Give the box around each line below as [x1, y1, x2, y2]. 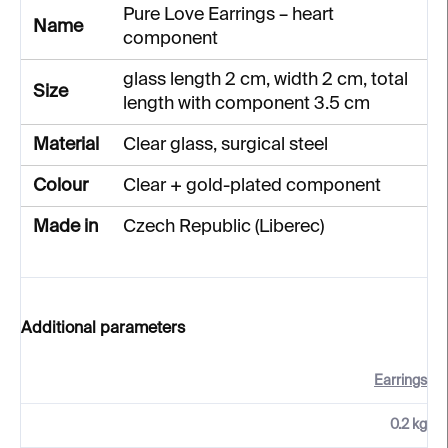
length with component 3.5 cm [123, 95, 370, 113]
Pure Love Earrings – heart [123, 6, 334, 24]
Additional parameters [21, 321, 185, 337]
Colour [33, 177, 88, 195]
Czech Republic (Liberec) [123, 218, 324, 236]
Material [33, 136, 99, 154]
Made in [33, 218, 98, 236]
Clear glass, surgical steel [123, 136, 328, 154]
